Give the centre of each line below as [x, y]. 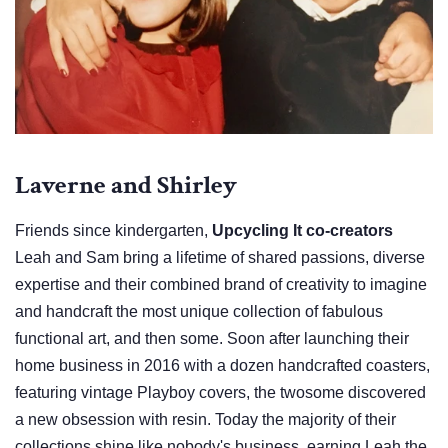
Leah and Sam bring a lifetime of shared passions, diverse [220, 258]
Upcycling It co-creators [304, 231]
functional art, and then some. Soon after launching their [212, 339]
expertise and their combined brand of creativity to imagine [221, 285]
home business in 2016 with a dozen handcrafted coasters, [222, 366]
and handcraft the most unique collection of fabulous [199, 312]
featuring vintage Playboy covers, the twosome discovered [220, 393]
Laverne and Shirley [126, 185]
